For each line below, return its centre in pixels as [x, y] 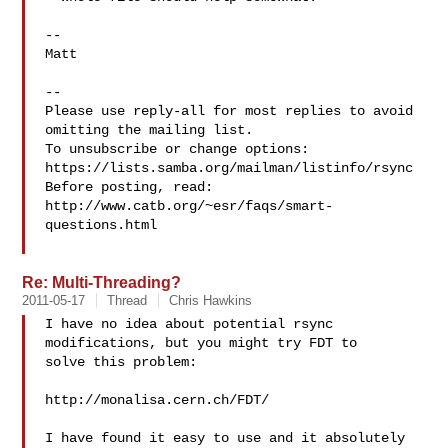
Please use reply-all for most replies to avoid [229, 111]
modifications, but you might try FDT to [205, 343]
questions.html [101, 225]
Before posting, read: [129, 187]
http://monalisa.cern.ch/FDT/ [157, 400]
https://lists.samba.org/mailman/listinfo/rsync [229, 168]
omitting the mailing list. [149, 130]
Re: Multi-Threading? [102, 282]
